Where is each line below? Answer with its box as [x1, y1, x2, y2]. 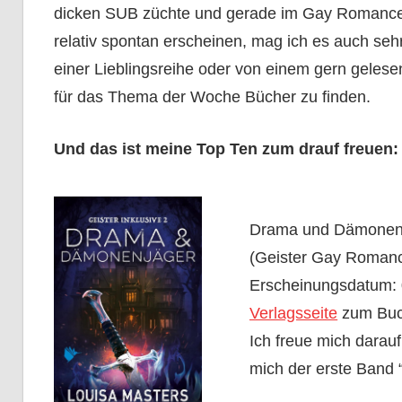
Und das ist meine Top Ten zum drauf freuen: [53, 140, 398, 159]
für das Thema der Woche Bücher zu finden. [53, 88, 371, 107]
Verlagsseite [249, 304, 338, 323]
